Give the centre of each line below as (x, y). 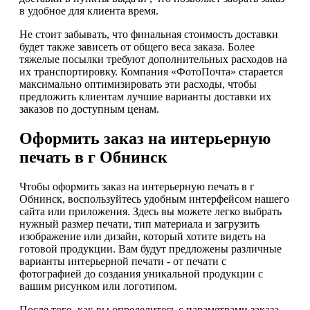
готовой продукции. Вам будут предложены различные (151, 248)
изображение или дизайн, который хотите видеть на (143, 236)
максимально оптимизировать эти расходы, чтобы (138, 84)
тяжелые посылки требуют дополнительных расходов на (153, 59)
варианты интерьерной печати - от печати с (123, 261)
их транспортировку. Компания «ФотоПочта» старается (151, 71)
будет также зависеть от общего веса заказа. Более (137, 46)
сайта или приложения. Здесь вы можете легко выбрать (151, 211)
